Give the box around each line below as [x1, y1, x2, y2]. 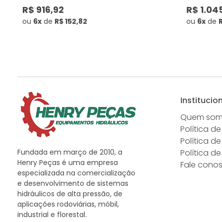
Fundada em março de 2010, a [17, 147, 122, 157]
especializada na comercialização [17, 168, 135, 178]
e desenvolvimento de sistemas [17, 178, 128, 188]
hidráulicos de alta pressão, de [17, 189, 122, 199]
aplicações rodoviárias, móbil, [17, 199, 119, 209]
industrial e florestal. [17, 210, 87, 220]
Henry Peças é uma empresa [17, 158, 118, 167]
